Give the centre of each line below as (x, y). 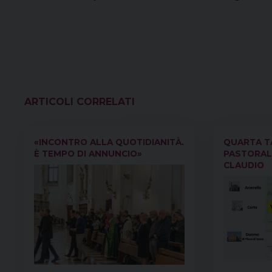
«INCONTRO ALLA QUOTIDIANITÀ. (109, 142)
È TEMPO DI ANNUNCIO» (88, 153)
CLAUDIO (244, 165)
